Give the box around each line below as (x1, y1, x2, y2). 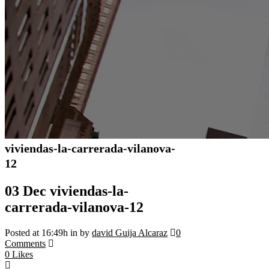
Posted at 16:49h (5, 227, 68, 238)
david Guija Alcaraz (92, 227, 168, 238)
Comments (5, 238, 46, 249)
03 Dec (5, 183, 46, 199)
